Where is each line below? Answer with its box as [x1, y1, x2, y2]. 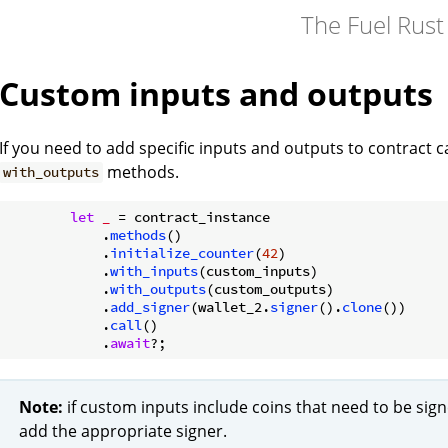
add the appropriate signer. [19, 420, 227, 443]
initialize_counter [110, 243, 254, 262]
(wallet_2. [190, 297, 270, 316]
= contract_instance [110, 207, 270, 226]
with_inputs [110, 261, 198, 280]
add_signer [110, 297, 190, 316]
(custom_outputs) [206, 279, 334, 298]
